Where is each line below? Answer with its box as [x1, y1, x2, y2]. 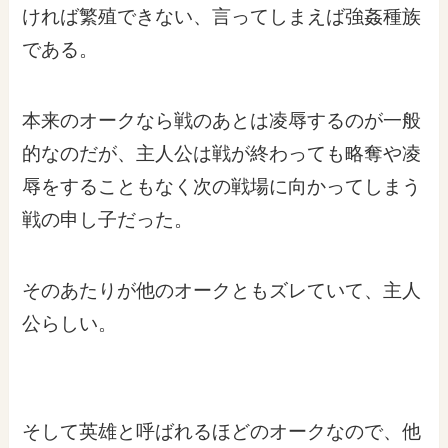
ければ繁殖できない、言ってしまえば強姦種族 [22, 6, 422, 28]
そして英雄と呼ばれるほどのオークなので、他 [22, 420, 422, 442]
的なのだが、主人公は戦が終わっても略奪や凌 [22, 143, 422, 165]
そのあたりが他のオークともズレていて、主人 [22, 279, 422, 301]
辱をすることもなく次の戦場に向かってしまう [22, 176, 422, 198]
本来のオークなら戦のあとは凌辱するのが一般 [22, 110, 422, 132]
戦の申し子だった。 [22, 209, 194, 231]
